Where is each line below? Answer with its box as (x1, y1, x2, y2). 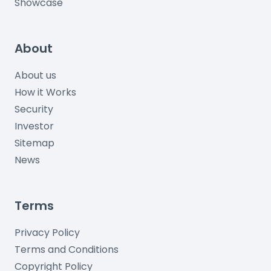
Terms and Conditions (15, 243, 119, 256)
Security (15, 102, 53, 116)
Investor (15, 119, 54, 133)
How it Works (15, 85, 76, 99)
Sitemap (15, 136, 54, 150)
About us (15, 68, 56, 82)
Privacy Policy (15, 226, 80, 240)
